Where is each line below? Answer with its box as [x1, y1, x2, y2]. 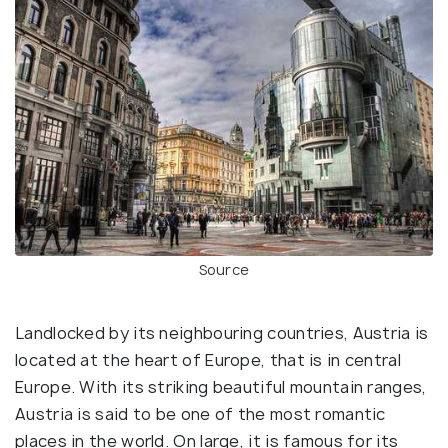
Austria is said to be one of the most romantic [15, 403, 386, 426]
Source [198, 260, 250, 280]
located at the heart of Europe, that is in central [15, 349, 401, 372]
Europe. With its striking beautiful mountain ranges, [15, 376, 427, 399]
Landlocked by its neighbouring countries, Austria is [15, 322, 429, 345]
